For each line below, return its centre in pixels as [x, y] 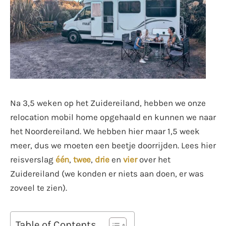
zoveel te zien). [39, 187]
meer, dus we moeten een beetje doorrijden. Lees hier [113, 145]
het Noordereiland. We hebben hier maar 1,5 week [105, 131]
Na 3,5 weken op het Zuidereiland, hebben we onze [108, 103]
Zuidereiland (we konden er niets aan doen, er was [107, 173]
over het [154, 159]
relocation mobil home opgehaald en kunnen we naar [113, 117]
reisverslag [33, 159]
